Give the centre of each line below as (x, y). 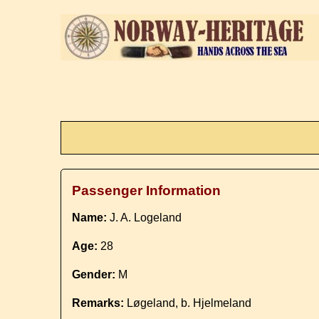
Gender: (94, 274)
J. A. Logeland (145, 218)
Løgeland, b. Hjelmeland (188, 303)
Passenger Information (147, 190)
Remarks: (98, 303)
